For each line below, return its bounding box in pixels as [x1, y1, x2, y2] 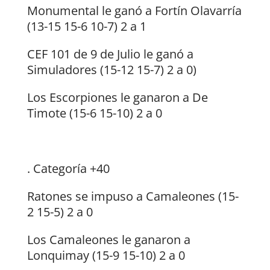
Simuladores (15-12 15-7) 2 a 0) [27, 61, 196, 78]
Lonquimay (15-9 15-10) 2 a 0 [27, 247, 185, 264]
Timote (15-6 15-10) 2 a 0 [27, 105, 162, 122]
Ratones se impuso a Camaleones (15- [27, 188, 239, 205]
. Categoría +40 [27, 160, 110, 177]
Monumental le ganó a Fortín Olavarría [27, 2, 242, 19]
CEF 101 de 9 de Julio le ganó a [27, 46, 193, 63]
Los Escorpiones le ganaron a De [27, 89, 208, 106]
